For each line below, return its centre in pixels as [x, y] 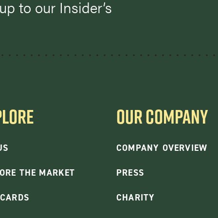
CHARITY [136, 197]
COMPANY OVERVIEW [162, 148]
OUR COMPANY [162, 116]
